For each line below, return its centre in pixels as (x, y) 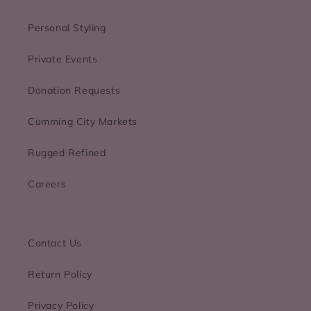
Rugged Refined (67, 153)
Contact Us (55, 243)
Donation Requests (74, 90)
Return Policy (60, 274)
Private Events (63, 59)
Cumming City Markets (83, 121)
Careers (47, 184)
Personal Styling (67, 28)
